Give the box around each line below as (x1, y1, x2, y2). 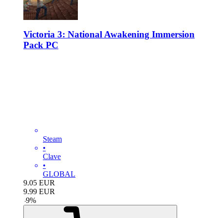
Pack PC (23, 39, 58, 50)
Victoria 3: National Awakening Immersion (23, 29, 195, 39)
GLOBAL (43, 169, 75, 178)
